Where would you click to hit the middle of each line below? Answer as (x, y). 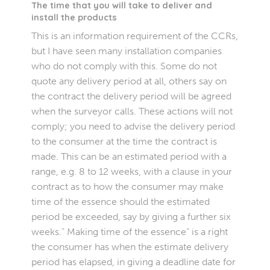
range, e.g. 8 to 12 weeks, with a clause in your (132, 171)
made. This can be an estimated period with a (129, 156)
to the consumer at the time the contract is (124, 141)
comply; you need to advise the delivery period (133, 126)
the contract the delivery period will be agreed (132, 96)
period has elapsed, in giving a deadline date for (134, 262)
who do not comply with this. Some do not (124, 66)
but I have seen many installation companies (127, 51)
